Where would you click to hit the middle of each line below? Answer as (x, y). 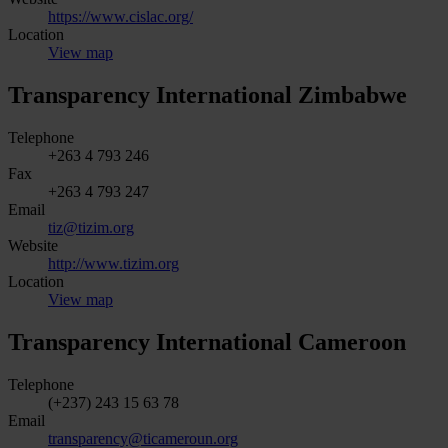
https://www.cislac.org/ (120, 16)
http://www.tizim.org (113, 263)
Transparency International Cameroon (207, 341)
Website (33, 245)
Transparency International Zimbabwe (207, 94)
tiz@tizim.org (91, 227)
